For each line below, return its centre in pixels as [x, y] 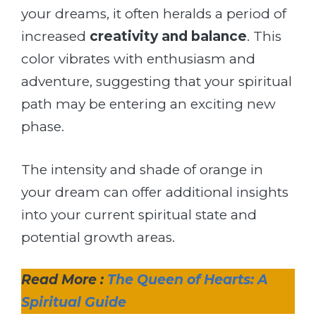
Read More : [64, 280]
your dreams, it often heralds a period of [154, 14]
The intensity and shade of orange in [142, 169]
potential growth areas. [98, 237]
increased [55, 37]
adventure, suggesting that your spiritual [157, 82]
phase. [43, 127]
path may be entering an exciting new [148, 104]
